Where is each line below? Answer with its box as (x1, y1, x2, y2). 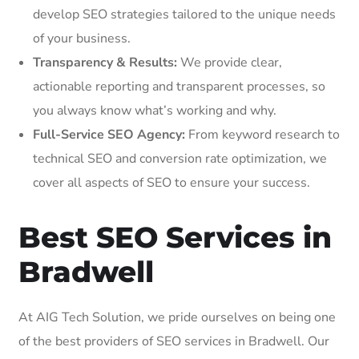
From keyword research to (185, 125, 340, 143)
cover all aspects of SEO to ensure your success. (33, 173, 310, 192)
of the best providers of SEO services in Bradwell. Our (18, 332, 329, 350)
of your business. (33, 29, 131, 47)
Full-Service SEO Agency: (33, 125, 185, 143)
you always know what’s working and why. (33, 101, 276, 119)
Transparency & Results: (33, 53, 177, 71)
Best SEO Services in (18, 219, 332, 255)
